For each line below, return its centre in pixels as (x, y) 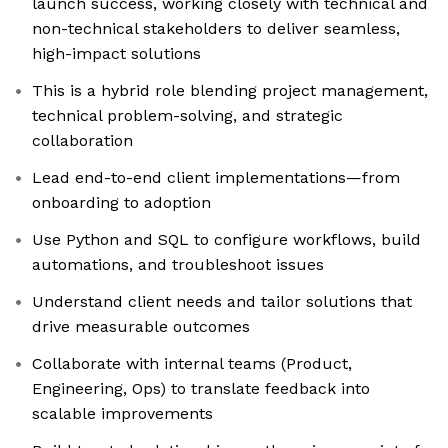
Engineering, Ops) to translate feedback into (201, 389)
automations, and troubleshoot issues (178, 265)
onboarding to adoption (121, 203)
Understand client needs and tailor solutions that (222, 302)
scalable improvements (122, 414)
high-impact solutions (116, 54)
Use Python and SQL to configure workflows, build (226, 240)
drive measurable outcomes (141, 327)
